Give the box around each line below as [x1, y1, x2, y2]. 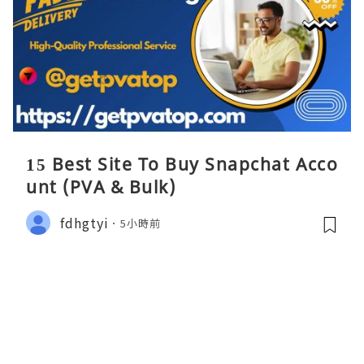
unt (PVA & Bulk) [26, 175, 175, 199]
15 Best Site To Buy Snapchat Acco [26, 153, 338, 176]
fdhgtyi [60, 212, 109, 232]
